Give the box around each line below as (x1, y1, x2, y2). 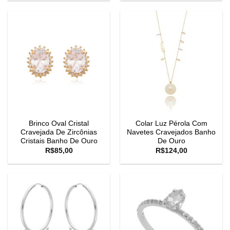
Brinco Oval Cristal (29, 120, 89, 128)
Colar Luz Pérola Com (135, 120, 207, 128)
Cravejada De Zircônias (21, 128, 97, 137)
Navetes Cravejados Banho (127, 128, 216, 137)
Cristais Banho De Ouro (20, 137, 98, 145)
